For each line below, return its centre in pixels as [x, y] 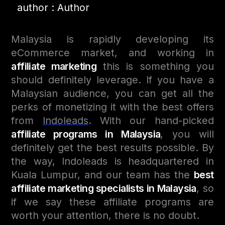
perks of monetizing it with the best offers [113, 107]
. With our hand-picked [151, 120]
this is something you [155, 66]
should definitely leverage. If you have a [113, 80]
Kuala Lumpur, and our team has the [102, 175]
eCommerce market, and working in [113, 52]
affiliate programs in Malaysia [86, 134]
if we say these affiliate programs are [113, 202]
